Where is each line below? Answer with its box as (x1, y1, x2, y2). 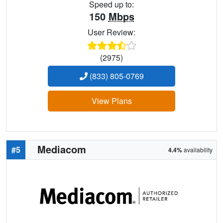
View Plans (91, 95, 132, 107)
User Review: (88, 26, 135, 38)
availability (182, 145, 213, 154)
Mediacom (37, 141, 86, 156)
